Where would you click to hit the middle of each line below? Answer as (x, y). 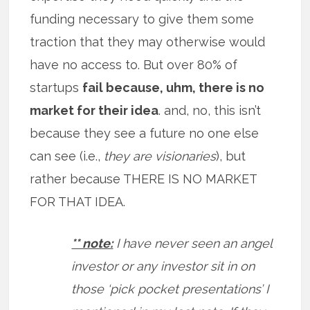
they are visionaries (160, 156)
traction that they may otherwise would (148, 42)
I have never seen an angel (193, 244)
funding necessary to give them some (142, 19)
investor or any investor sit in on (163, 266)
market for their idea (94, 111)
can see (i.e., (67, 156)
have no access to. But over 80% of (134, 65)
